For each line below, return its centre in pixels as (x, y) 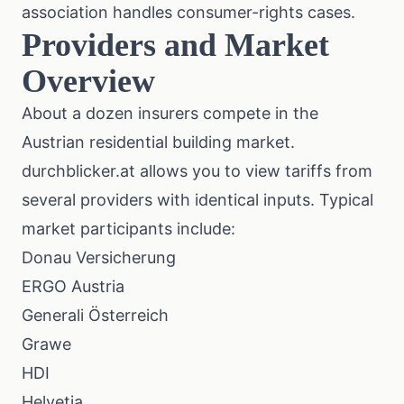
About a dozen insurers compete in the (170, 113)
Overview (88, 81)
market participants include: (129, 229)
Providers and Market (175, 45)
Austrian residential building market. (158, 142)
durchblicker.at (78, 171)
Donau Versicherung (99, 257)
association (65, 12)
